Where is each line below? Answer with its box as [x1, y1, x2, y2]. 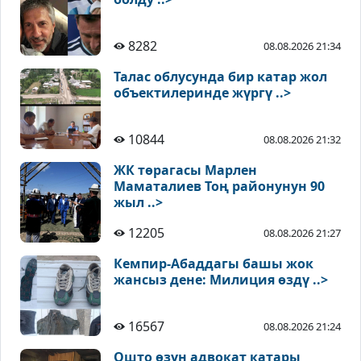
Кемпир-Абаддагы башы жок [114, 255, 313, 273]
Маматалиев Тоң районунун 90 [114, 177, 325, 196]
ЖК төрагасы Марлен [114, 161, 257, 180]
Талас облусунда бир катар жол [114, 68, 327, 86]
